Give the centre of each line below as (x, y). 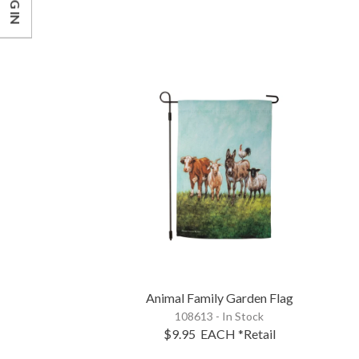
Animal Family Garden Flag (219, 297)
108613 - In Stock (220, 316)
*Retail (256, 333)
